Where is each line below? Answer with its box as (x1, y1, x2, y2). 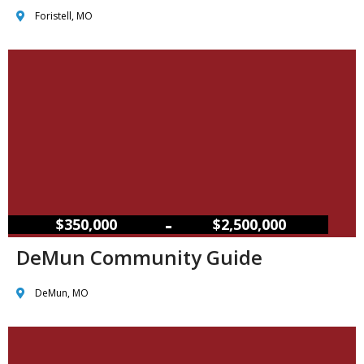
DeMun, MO (34, 286, 89, 301)
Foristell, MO (34, 9, 93, 24)
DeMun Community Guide (16, 244, 262, 271)
